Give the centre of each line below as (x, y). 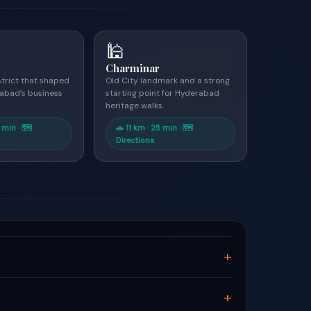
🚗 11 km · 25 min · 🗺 (155, 128)
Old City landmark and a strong (168, 81)
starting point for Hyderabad (163, 93)
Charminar (133, 68)
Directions (135, 140)
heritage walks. (135, 106)
